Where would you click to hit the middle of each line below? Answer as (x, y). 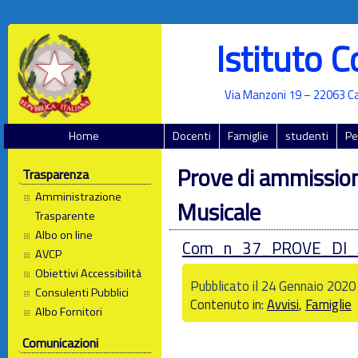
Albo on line (64, 235)
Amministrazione (79, 197)
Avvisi (282, 304)
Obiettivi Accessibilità (89, 274)
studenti (307, 136)
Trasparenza (55, 174)
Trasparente (66, 216)
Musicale (219, 212)
